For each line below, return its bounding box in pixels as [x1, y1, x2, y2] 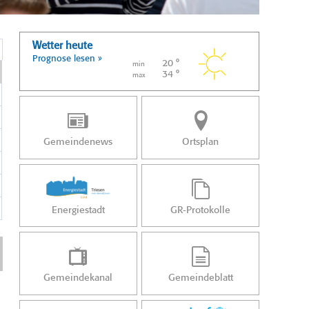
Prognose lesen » [32, 54, 102, 63]
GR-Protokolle [170, 205, 231, 215]
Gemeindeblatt [168, 273, 233, 283]
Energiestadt [51, 205, 105, 215]
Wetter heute [32, 41, 92, 52]
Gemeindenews [43, 137, 113, 147]
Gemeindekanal [43, 273, 113, 283]
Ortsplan [182, 137, 219, 147]
